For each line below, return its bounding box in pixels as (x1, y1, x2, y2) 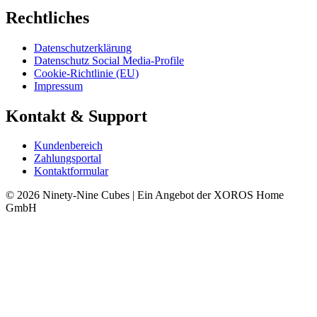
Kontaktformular (34, 165, 108, 178)
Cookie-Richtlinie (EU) (34, 67, 139, 79)
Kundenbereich (34, 139, 103, 152)
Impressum (34, 79, 83, 92)
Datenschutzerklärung (34, 41, 132, 54)
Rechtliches (6, 8, 89, 27)
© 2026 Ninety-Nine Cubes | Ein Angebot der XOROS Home (6, 189, 284, 202)
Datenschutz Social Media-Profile (34, 54, 184, 67)
